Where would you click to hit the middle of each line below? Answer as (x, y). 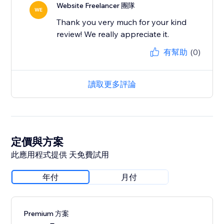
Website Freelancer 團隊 (96, 6)
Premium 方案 (46, 214)
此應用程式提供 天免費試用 (60, 155)
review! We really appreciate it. (113, 34)
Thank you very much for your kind (122, 22)
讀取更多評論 (112, 84)
